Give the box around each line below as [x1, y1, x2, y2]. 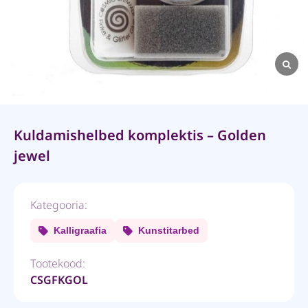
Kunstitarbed [138, 225, 199, 236]
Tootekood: [30, 256, 85, 271]
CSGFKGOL [30, 272, 88, 287]
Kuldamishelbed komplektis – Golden [14, 126, 266, 144]
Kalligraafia [54, 225, 107, 236]
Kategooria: [30, 197, 87, 212]
